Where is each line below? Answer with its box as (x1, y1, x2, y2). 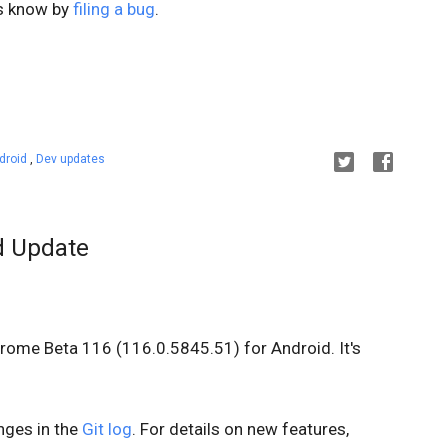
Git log (82, 418, 132, 439)
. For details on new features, (132, 418, 349, 439)
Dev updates (36, 151, 105, 166)
